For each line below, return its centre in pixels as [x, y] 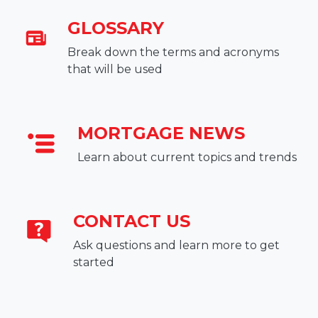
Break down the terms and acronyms [173, 52]
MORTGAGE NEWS [161, 133]
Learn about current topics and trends [187, 157]
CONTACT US [132, 221]
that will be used [115, 69]
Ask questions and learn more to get [177, 245]
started [94, 262]
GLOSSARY [115, 28]
